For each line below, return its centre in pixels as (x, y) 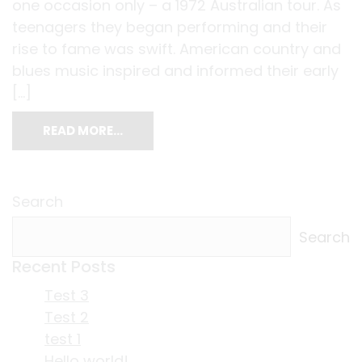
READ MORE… (83, 131)
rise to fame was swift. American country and (177, 49)
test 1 (63, 339)
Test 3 (67, 296)
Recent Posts (64, 267)
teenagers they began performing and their (170, 27)
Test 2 (67, 318)
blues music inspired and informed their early (175, 71)
